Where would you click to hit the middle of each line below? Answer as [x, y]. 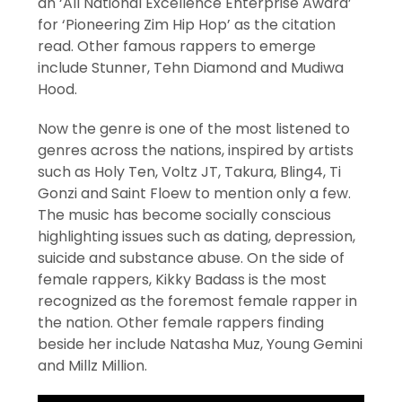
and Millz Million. [93, 366]
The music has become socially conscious [185, 215]
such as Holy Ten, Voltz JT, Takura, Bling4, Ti [190, 172]
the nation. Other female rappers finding [181, 323]
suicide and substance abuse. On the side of [192, 258]
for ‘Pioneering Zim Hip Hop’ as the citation [187, 25]
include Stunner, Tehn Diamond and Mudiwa [191, 68]
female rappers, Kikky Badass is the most [183, 280]
